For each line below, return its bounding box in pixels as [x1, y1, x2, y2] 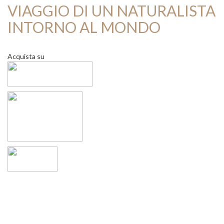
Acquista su [7, 52, 44, 61]
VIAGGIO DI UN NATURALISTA [7, 1, 215, 19]
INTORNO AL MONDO [7, 18, 160, 36]
